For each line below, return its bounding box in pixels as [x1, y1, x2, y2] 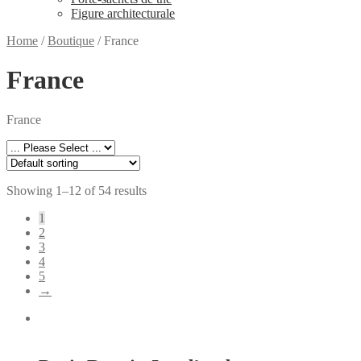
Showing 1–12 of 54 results [6, 183, 147, 197]
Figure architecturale [71, 6, 175, 20]
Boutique [48, 34, 94, 48]
